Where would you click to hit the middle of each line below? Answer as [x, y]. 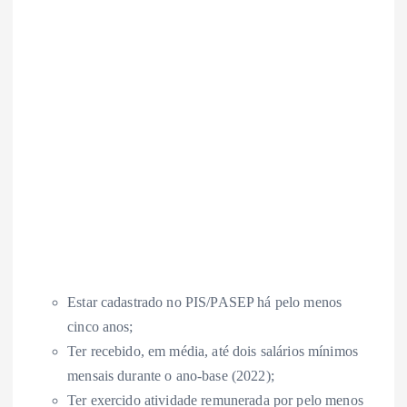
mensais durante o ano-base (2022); [171, 376]
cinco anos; [100, 327]
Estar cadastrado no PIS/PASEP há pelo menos [205, 303]
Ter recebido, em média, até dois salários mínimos [213, 352]
